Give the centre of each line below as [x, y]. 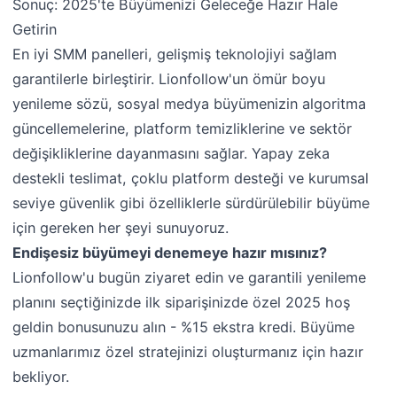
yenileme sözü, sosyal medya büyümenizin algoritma [190, 103]
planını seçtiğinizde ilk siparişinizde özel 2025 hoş [182, 302]
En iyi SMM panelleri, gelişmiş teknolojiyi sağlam [175, 54]
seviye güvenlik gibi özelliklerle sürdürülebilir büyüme [191, 202]
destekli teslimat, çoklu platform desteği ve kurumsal [191, 178]
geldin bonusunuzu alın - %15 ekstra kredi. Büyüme [184, 327]
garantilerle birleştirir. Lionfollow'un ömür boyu [169, 78]
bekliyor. [41, 376]
